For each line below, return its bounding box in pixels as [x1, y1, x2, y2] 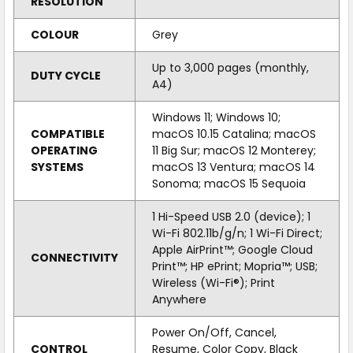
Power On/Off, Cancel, [151, 324, 277, 340]
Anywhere [151, 291, 206, 307]
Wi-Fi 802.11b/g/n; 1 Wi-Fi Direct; [151, 225, 322, 241]
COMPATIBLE [30, 125, 105, 142]
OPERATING [30, 142, 98, 158]
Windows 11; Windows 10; [151, 109, 281, 125]
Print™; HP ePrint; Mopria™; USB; [151, 258, 318, 274]
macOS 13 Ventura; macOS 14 [151, 158, 315, 175]
